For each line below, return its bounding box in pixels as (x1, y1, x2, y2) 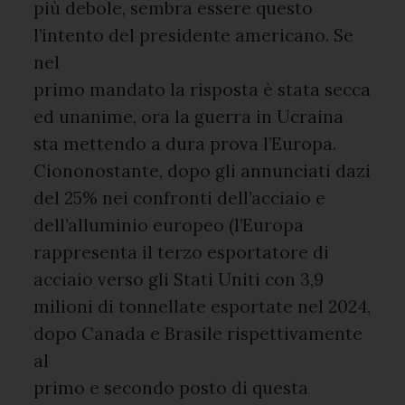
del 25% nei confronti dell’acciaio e (33, 187, 326, 209)
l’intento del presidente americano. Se (33, 24, 354, 46)
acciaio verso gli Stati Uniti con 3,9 (33, 268, 325, 290)
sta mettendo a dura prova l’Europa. (33, 133, 337, 155)
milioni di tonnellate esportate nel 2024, (33, 296, 372, 317)
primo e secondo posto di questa (33, 377, 309, 399)
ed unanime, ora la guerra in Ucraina (33, 106, 344, 127)
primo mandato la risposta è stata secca (33, 79, 372, 100)
